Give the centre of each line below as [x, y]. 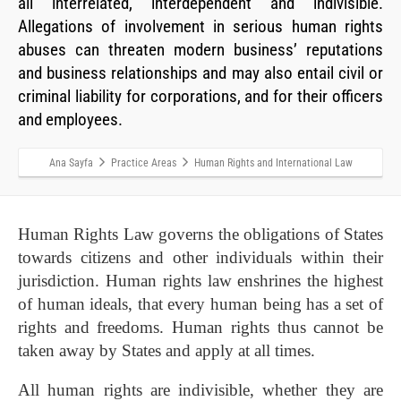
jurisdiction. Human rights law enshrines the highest [200, 281]
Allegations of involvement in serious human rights [200, 27]
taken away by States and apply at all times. [166, 351]
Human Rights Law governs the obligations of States [200, 235]
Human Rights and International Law [273, 163]
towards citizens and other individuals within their [200, 258]
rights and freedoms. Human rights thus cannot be [200, 328]
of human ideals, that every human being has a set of [200, 304]
